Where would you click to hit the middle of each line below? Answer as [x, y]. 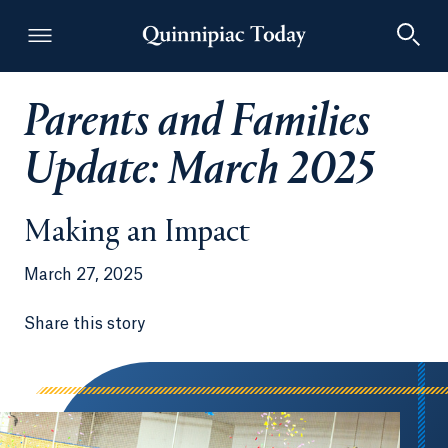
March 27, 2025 [83, 275]
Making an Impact [137, 234]
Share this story [84, 324]
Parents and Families [197, 124]
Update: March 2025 [199, 172]
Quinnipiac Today [291, 129]
